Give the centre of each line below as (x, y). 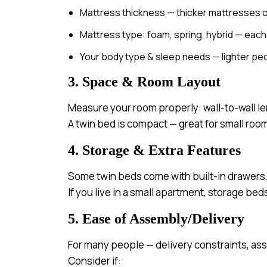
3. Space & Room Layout (144, 82)
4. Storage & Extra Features (154, 150)
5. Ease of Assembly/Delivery (156, 219)
